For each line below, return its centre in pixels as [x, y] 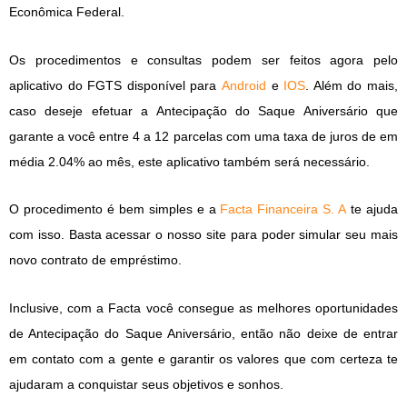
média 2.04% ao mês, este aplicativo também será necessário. [189, 161]
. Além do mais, [352, 85]
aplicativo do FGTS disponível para [115, 85]
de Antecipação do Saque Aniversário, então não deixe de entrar [203, 333]
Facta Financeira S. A [283, 209]
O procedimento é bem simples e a [115, 209]
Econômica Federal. [67, 12]
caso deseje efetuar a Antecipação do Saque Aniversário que [203, 110]
